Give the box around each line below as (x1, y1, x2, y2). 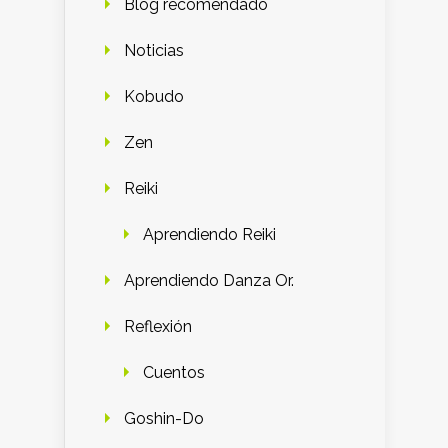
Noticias (124, 41, 184, 61)
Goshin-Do (124, 409, 204, 429)
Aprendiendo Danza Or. (124, 271, 294, 291)
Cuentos (143, 363, 205, 383)
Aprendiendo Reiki (143, 225, 276, 245)
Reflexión (124, 317, 192, 337)
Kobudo (124, 87, 184, 107)
